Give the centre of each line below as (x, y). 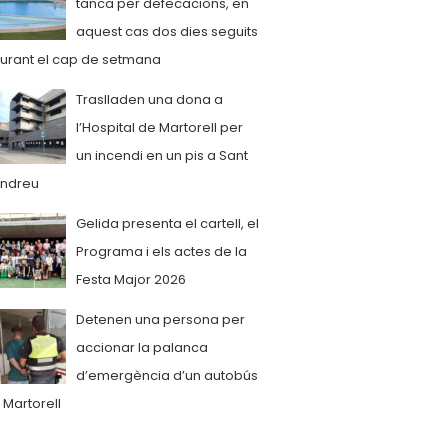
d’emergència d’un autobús (167, 375)
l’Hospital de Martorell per (159, 127)
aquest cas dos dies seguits (167, 31)
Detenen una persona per (160, 319)
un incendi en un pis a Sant (162, 155)
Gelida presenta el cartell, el (167, 223)
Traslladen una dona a (149, 99)
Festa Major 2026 (131, 279)
